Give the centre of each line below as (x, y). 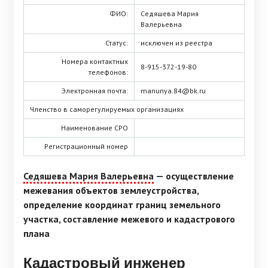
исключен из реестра (176, 43)
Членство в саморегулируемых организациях (107, 109)
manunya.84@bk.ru (173, 91)
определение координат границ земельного (122, 205)
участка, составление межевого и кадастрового (129, 219)
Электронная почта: (95, 91)
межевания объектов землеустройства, (111, 191)
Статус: (117, 43)
